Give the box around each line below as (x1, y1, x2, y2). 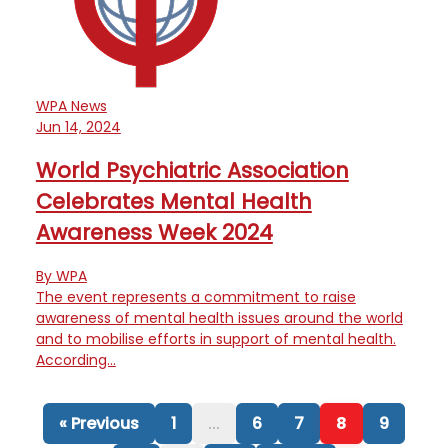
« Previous (59, 411, 139, 435)
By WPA (35, 265, 87, 286)
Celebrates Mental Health (35, 187, 312, 217)
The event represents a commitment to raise (35, 286, 356, 307)
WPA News (35, 95, 107, 116)
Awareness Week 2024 (35, 218, 273, 248)
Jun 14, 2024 (35, 116, 121, 137)
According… (35, 349, 116, 370)
